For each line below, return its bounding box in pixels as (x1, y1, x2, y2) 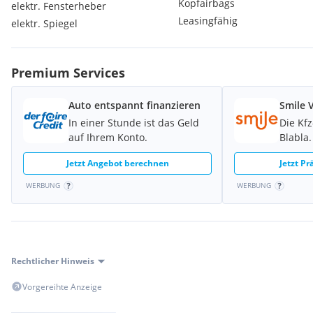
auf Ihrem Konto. (68, 131, 147, 144)
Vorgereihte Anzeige (22, 281, 102, 293)
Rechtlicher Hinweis (11, 255, 94, 267)
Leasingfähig (177, 14, 238, 27)
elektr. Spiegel (11, 17, 78, 30)
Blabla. (279, 131, 312, 144)
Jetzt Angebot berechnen (66, 157, 169, 169)
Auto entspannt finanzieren (68, 99, 201, 112)
